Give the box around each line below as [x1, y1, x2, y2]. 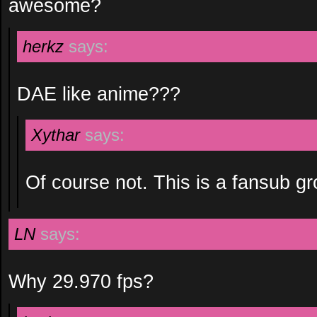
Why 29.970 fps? [8, 270, 154, 292]
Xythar [31, 125, 80, 144]
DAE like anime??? [17, 83, 180, 105]
